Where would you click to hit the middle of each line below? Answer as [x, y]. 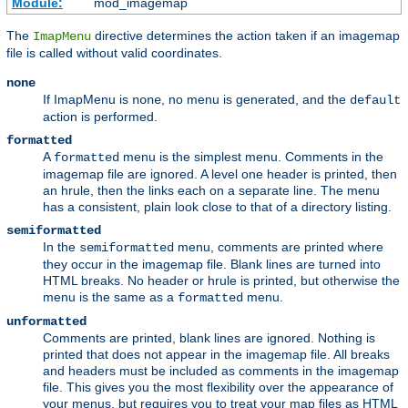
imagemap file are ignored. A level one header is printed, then [220, 173]
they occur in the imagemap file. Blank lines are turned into [212, 264]
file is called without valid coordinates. [114, 52]
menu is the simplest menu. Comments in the [251, 156]
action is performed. [100, 116]
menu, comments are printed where [279, 246]
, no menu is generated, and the [255, 99]
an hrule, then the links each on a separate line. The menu [211, 190]
